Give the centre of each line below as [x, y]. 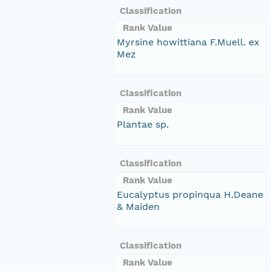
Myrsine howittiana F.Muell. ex [188, 42]
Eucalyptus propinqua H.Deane [190, 194]
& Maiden [138, 206]
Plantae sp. [143, 124]
